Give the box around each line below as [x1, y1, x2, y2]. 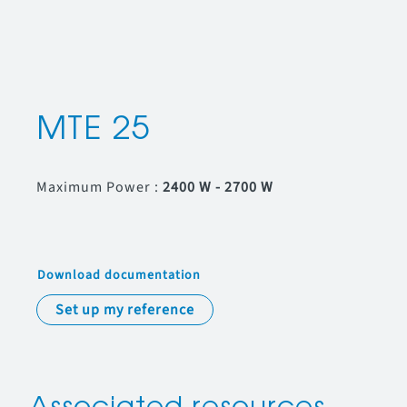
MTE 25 [36, 114, 151, 147]
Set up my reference [55, 300, 194, 320]
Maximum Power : [36, 177, 163, 197]
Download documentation [37, 266, 201, 284]
